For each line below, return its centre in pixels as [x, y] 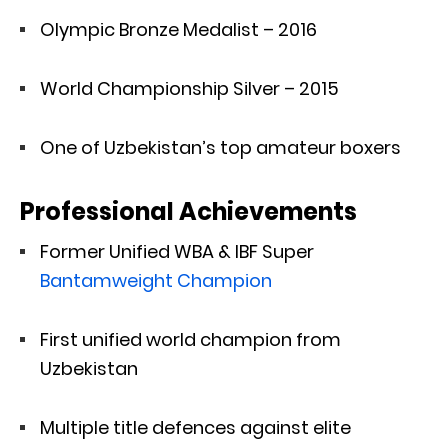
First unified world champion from [190, 339]
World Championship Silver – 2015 [189, 88]
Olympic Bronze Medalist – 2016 [178, 29]
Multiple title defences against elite [195, 427]
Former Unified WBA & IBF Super [177, 251]
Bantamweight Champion [156, 280]
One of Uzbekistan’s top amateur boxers [220, 147]
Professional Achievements [188, 211]
